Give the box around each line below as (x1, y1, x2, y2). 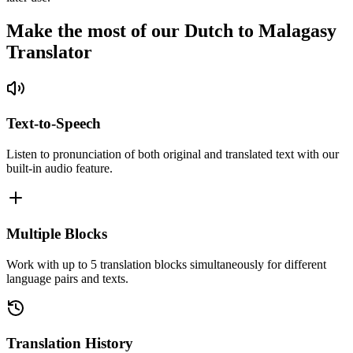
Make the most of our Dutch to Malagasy (6, 20, 336, 41)
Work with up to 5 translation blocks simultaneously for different (6, 257, 326, 271)
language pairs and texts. (6, 271, 128, 285)
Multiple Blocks (6, 225, 107, 242)
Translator (6, 41, 92, 62)
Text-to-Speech (6, 115, 101, 132)
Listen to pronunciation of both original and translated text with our (6, 147, 339, 162)
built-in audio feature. (6, 162, 113, 176)
